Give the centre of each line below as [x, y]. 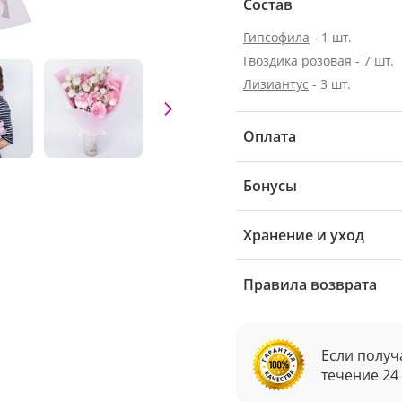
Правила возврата [310, 284]
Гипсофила [276, 37]
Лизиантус [276, 84]
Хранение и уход [304, 235]
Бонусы [270, 186]
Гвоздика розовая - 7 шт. [319, 61]
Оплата [270, 136]
